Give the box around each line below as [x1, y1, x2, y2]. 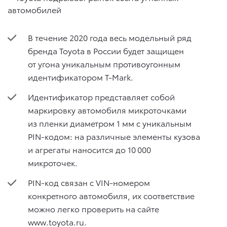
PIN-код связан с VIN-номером [28, 176, 150, 188]
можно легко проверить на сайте [28, 203, 159, 215]
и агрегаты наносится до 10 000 [28, 143, 151, 156]
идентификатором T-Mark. [28, 70, 133, 83]
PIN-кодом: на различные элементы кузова [28, 130, 200, 142]
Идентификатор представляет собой [28, 91, 175, 103]
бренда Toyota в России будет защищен [28, 44, 184, 56]
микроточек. [28, 157, 78, 169]
